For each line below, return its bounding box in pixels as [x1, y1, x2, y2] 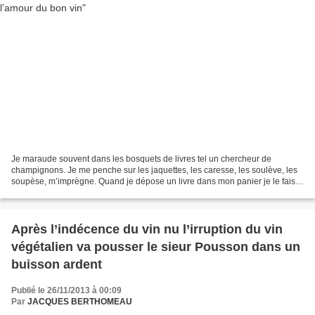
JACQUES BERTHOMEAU [27, 297, 132, 307]
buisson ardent [11, 257, 102, 272]
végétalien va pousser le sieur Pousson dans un [11, 240, 300, 255]
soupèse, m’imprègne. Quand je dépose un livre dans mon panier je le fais [11, 176, 295, 187]
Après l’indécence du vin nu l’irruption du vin [11, 222, 283, 237]
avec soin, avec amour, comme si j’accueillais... [11, 188, 191, 198]
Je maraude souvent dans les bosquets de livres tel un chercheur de [11, 154, 271, 165]
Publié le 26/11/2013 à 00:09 [11, 285, 122, 296]
